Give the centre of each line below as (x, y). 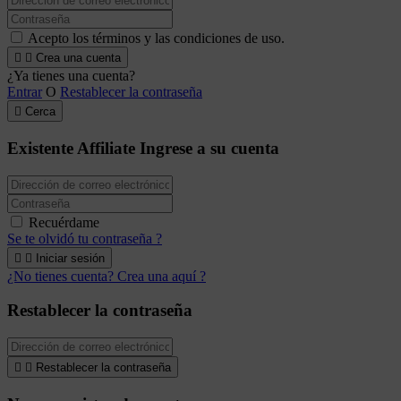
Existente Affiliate (73, 149)
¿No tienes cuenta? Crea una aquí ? (107, 276)
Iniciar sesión (70, 258)
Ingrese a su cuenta (209, 149)
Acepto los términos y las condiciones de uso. (156, 38)
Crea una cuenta (78, 58)
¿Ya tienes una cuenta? (71, 76)
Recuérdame (64, 222)
